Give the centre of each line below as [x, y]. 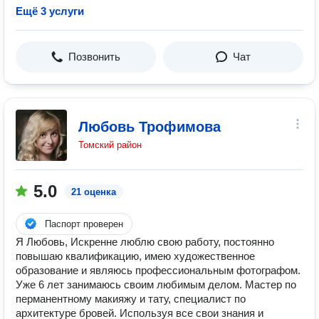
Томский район [110, 145]
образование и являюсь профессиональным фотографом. [158, 270]
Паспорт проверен [84, 224]
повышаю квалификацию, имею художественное [135, 256]
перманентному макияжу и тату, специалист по [131, 299]
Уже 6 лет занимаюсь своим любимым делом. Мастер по [156, 284]
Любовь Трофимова [150, 127]
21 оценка [94, 192]
